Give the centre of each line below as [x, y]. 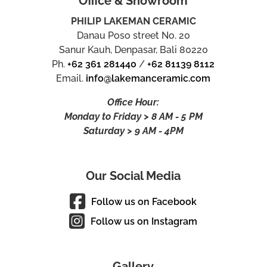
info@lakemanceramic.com [148, 78]
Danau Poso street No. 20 [133, 35]
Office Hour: [133, 102]
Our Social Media [133, 176]
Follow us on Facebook [144, 201]
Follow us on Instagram [144, 221]
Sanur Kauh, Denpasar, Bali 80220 [133, 49]
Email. [71, 78]
